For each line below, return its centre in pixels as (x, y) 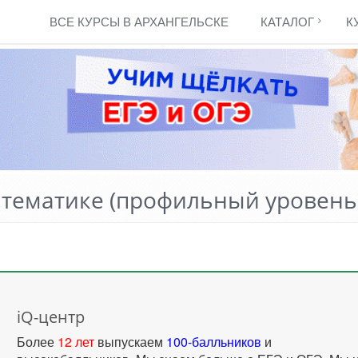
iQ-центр (51, 317)
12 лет (76, 342)
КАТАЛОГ (287, 21)
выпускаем (131, 342)
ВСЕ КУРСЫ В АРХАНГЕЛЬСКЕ (139, 21)
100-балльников (214, 342)
